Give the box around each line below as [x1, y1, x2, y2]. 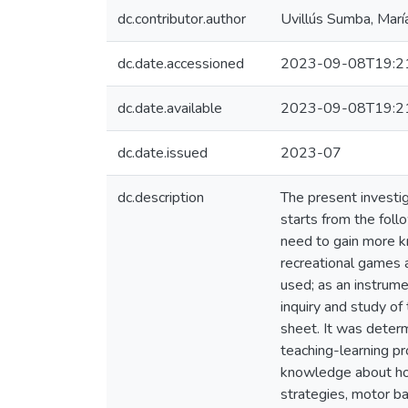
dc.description [117, 188, 204, 208]
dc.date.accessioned [117, 54, 244, 74]
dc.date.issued [117, 143, 208, 163]
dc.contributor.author [117, 9, 246, 29]
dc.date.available [117, 98, 222, 118]
